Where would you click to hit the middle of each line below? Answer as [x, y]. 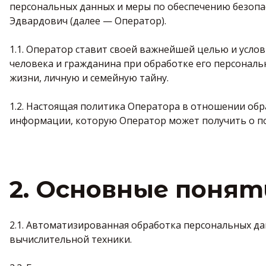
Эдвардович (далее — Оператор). [88, 21]
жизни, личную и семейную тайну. [89, 78]
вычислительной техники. [71, 239]
